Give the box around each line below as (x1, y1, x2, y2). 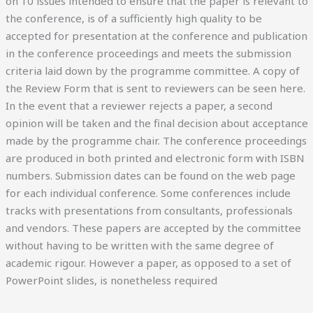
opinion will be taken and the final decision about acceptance (5, 115, 308, 130)
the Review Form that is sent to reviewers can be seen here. (5, 80, 305, 95)
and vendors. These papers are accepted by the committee (5, 220, 301, 235)
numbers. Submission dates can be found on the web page (5, 168, 296, 182)
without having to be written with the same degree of (5, 238, 274, 252)
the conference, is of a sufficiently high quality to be (5, 10, 262, 25)
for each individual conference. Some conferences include (5, 185, 291, 200)
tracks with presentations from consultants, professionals (5, 203, 293, 217)
